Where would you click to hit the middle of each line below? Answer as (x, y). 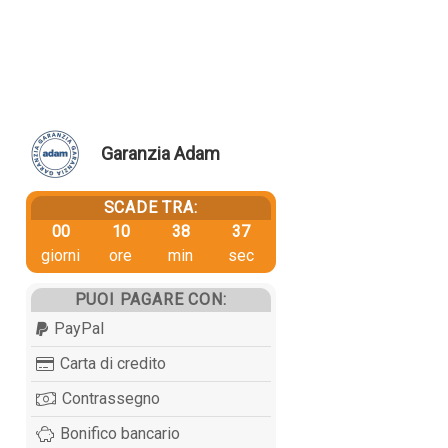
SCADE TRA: (150, 207)
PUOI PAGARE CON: (150, 299)
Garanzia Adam (160, 154)
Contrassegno (110, 398)
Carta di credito (112, 363)
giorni (61, 255)
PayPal (78, 328)
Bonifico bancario (119, 433)
